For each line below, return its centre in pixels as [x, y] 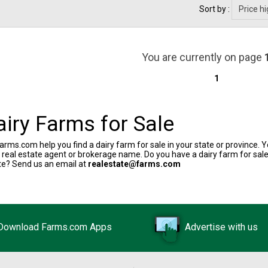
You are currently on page [203, 57]
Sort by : [215, 9]
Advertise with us [221, 227]
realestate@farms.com [134, 164]
